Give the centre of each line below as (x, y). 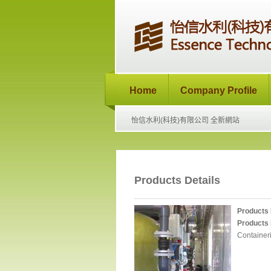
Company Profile (219, 90)
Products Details (177, 180)
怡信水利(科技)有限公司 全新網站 (185, 120)
